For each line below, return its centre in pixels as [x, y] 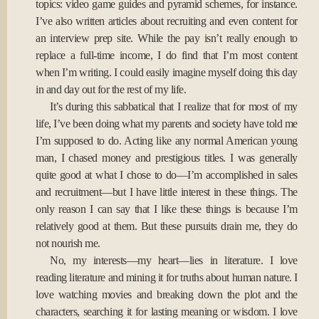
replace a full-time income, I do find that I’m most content [167, 55]
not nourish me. [68, 243]
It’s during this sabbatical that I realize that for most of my [174, 106]
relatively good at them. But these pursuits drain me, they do [167, 226]
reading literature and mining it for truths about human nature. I [167, 277]
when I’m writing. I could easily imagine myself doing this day [167, 72]
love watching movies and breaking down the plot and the [167, 294]
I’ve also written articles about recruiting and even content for [167, 21]
